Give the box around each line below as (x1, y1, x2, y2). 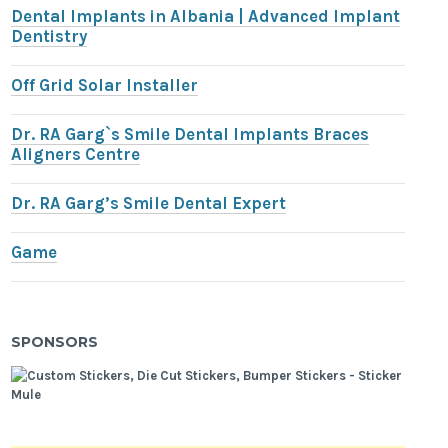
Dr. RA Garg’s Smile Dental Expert (11, 194, 287, 214)
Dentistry (11, 27, 88, 47)
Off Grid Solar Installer (11, 76, 199, 96)
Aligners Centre (11, 145, 141, 165)
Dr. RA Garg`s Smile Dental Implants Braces (11, 125, 370, 145)
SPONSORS (11, 332, 99, 351)
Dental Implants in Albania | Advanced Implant (11, 7, 401, 27)
